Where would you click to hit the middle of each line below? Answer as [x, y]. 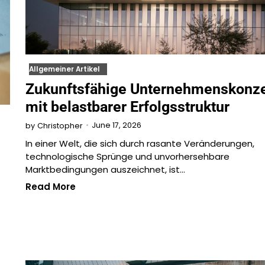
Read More [50, 186]
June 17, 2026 [116, 125]
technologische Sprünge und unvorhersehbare [127, 156]
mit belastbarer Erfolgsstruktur [127, 106]
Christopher [60, 125]
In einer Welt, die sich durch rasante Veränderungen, [140, 143]
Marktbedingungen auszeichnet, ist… [105, 169]
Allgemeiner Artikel [64, 69]
